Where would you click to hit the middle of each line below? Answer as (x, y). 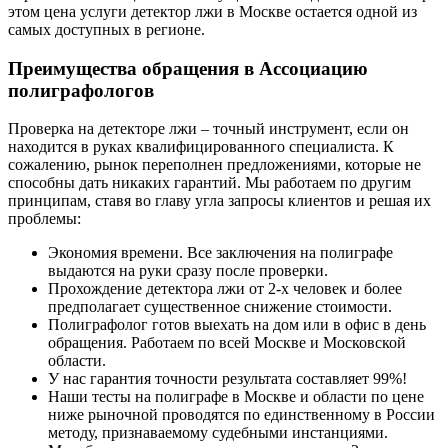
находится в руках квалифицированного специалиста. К (201, 147)
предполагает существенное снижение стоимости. (220, 307)
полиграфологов (81, 90)
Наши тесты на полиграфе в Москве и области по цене (236, 397)
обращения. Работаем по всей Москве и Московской (227, 343)
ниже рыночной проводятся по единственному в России (241, 415)
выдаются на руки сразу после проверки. (188, 271)
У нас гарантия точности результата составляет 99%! (227, 379)
